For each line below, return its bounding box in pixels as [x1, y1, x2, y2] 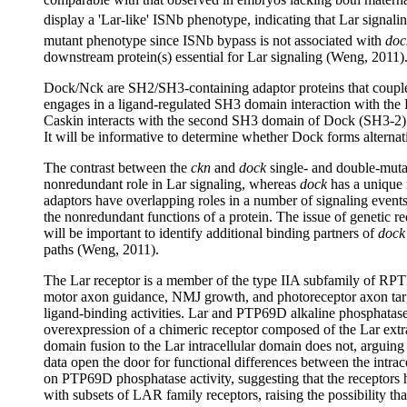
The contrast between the [44, 159, 191, 175]
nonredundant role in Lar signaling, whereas [44, 175, 300, 192]
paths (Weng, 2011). [44, 241, 159, 257]
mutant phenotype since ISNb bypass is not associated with [44, 32, 385, 48]
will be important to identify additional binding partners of [44, 224, 378, 241]
